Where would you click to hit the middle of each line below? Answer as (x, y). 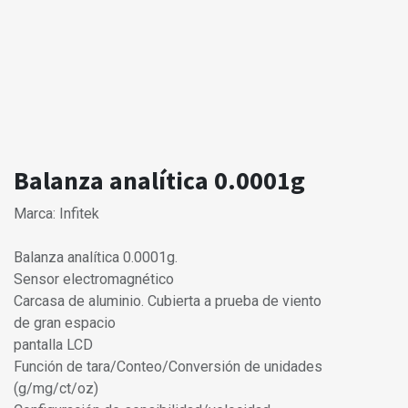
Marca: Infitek (56, 214)
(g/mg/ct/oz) (56, 389)
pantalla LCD (53, 345)
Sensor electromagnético (94, 280)
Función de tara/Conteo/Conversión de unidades (168, 367)
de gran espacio (65, 323)
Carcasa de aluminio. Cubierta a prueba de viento (168, 301)
